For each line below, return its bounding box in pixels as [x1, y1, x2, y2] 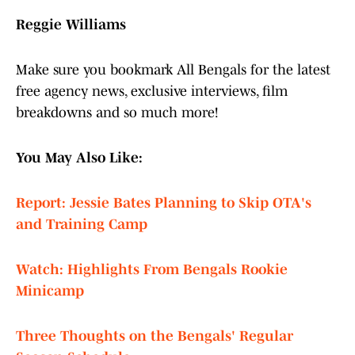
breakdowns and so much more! [16, 105, 218, 121]
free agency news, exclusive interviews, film [16, 83, 288, 100]
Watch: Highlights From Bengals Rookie [16, 261, 288, 278]
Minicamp [16, 283, 84, 300]
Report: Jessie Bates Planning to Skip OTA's [16, 195, 311, 212]
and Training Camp [16, 216, 147, 233]
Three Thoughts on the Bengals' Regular [16, 328, 293, 345]
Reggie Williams [16, 17, 126, 33]
